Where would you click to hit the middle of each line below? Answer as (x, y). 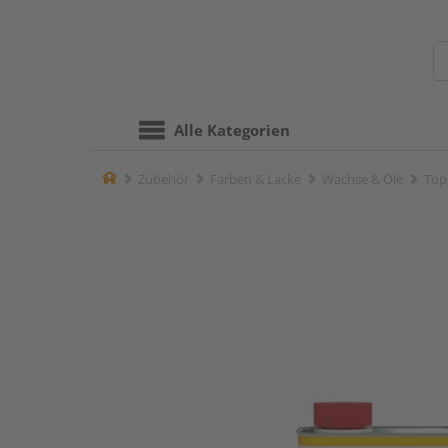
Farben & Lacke (255, 179)
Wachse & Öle (362, 179)
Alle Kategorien (232, 130)
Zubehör (163, 179)
